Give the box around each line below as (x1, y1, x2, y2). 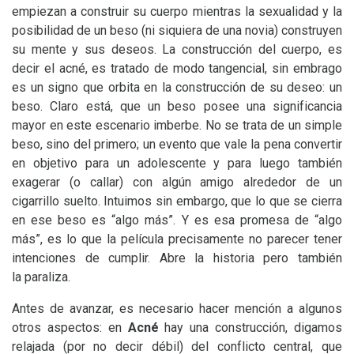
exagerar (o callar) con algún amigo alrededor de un (12, 175, 342, 190)
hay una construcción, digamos (158, 320, 343, 335)
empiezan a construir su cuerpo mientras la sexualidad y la (12, 4, 342, 19)
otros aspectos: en (12, 320, 128, 335)
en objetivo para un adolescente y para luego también (12, 156, 342, 171)
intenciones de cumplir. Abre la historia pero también (12, 250, 342, 265)
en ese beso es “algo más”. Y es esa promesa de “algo (12, 213, 342, 228)
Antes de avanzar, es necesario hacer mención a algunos (12, 301, 342, 316)
